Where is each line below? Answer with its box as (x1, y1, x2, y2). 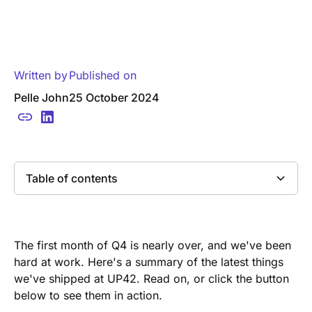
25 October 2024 (69, 90, 159, 104)
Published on (69, 68, 136, 82)
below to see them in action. (14, 288, 162, 302)
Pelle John (14, 90, 69, 104)
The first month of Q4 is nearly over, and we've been (14, 237, 291, 252)
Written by (14, 68, 68, 82)
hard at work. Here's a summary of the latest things (14, 254, 283, 269)
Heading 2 (26, 213, 80, 228)
